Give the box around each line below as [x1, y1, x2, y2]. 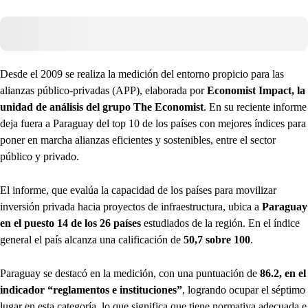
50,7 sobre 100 [184, 234, 250, 246]
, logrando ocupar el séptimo [182, 284, 305, 296]
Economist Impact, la [207, 85, 305, 97]
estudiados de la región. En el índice [141, 217, 300, 230]
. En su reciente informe [203, 101, 307, 113]
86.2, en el [260, 267, 306, 280]
